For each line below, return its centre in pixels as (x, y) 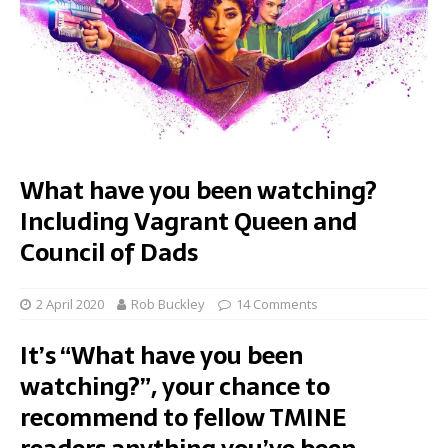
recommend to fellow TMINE (183, 417)
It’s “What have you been (161, 355)
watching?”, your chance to (175, 386)
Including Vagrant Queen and (188, 221)
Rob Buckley (168, 303)
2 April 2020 (70, 303)
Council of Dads (109, 252)
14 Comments (277, 303)
